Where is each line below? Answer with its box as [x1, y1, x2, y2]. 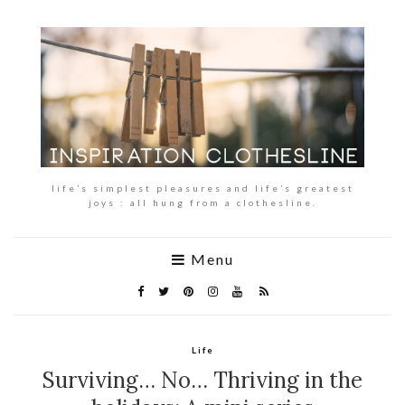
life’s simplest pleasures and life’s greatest [51, 182, 354, 193]
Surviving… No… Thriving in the [42, 365, 363, 394]
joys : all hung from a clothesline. [88, 196, 317, 208]
